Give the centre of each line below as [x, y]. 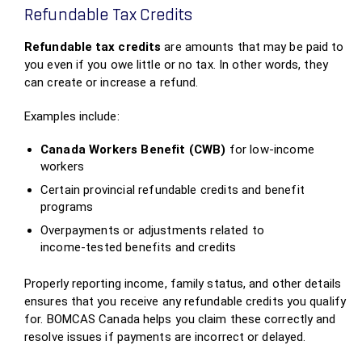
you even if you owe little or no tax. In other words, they [176, 65]
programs [67, 207]
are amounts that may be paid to [253, 47]
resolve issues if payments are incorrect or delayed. [165, 337]
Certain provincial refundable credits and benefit [173, 190]
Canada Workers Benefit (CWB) [133, 149]
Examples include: [72, 116]
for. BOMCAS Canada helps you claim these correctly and [180, 319]
